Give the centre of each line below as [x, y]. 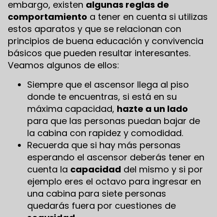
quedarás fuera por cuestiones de [101, 205]
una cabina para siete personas [97, 193]
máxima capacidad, [72, 108]
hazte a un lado [152, 108]
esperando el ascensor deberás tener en [116, 157]
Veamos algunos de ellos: [63, 65]
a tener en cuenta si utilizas [147, 17]
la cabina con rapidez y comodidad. [105, 133]
